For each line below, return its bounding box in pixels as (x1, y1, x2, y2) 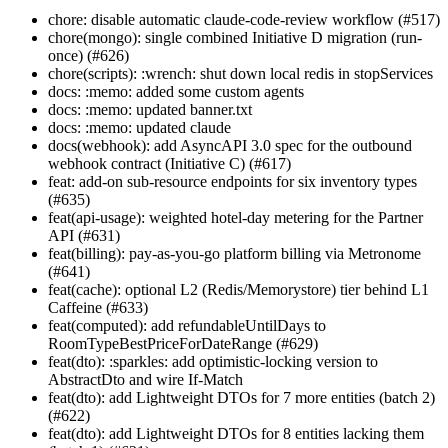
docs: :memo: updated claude (48, 118, 231, 136)
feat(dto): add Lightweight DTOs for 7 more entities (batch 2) (48, 388, 435, 406)
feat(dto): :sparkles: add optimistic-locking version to (48, 352, 378, 370)
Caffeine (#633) (48, 298, 148, 316)
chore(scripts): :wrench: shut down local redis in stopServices (48, 64, 433, 82)
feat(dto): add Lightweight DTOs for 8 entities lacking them (48, 424, 424, 442)
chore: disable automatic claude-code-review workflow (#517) (48, 10, 440, 28)
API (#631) (48, 226, 120, 244)
